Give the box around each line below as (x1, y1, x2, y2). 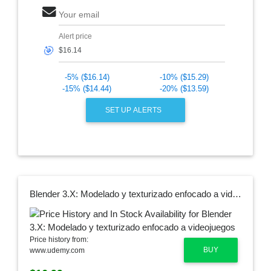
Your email (58, 10, 99, 20)
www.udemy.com (29, 246, 85, 255)
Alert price (58, 32, 92, 41)
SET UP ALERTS (105, 105, 164, 114)
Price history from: (29, 235, 88, 244)
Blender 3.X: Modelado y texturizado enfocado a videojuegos (232, 189, 241, 199)
